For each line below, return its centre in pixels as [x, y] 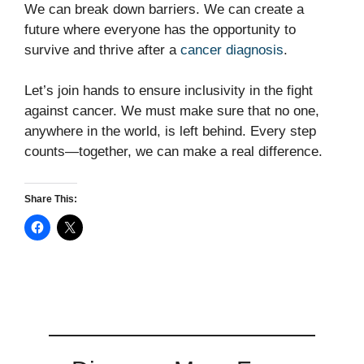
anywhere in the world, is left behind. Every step [170, 132]
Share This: [51, 199]
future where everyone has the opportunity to [160, 29]
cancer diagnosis [232, 50]
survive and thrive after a [102, 50]
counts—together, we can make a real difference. [173, 152]
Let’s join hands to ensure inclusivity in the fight [169, 91]
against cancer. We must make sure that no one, [172, 111]
